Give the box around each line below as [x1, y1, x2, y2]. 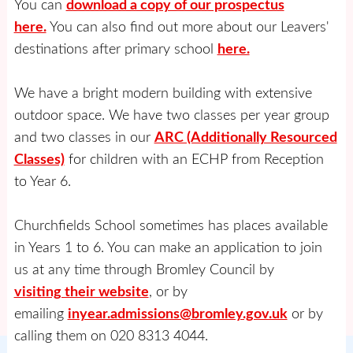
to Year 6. [13, 174, 71, 188]
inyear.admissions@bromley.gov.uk [67, 307, 288, 321]
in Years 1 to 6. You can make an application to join [13, 240, 322, 255]
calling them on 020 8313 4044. [13, 329, 208, 343]
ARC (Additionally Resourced [154, 130, 337, 144]
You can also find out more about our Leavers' [46, 20, 329, 34]
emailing [13, 307, 68, 321]
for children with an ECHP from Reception [64, 152, 324, 166]
